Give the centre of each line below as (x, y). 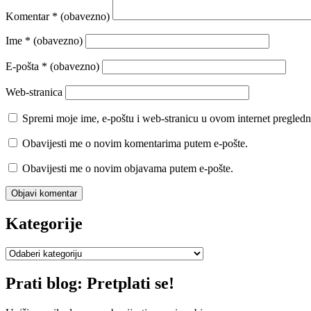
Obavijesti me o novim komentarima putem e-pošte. (135, 144)
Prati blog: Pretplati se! (90, 283)
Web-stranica (34, 92)
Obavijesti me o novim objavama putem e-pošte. (128, 169)
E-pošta (24, 67)
